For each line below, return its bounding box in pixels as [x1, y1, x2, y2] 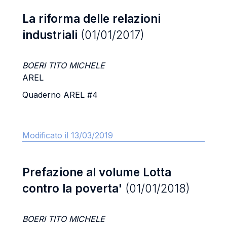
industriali [22, 28, 81, 42]
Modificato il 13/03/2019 [22, 130, 113, 140]
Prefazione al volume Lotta [22, 165, 171, 179]
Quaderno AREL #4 [22, 90, 98, 100]
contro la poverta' [22, 181, 125, 195]
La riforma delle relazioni [22, 12, 161, 25]
